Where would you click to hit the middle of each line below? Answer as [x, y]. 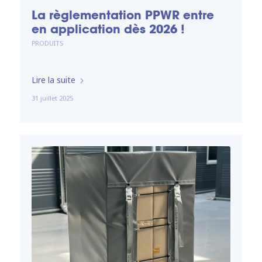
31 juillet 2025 [52, 98]
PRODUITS [47, 43]
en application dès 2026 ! [108, 30]
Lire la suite [53, 80]
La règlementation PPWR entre [123, 15]
